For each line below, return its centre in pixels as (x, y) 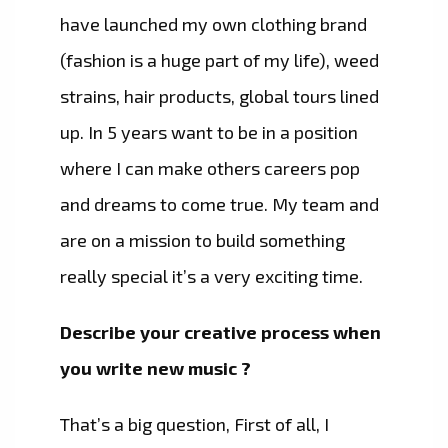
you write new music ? (155, 368)
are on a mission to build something (202, 240)
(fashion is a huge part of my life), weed (219, 60)
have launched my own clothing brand (213, 24)
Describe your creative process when (220, 332)
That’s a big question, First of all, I (194, 424)
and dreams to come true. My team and (219, 204)
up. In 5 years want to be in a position (209, 132)
